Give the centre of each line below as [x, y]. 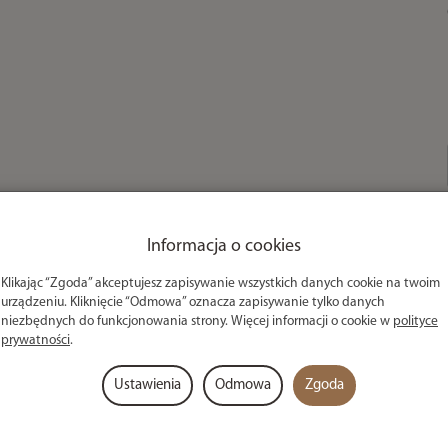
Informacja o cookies [224, 247]
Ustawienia [147, 386]
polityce [415, 322]
